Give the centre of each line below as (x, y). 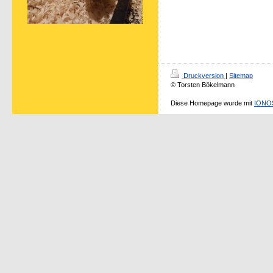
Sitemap (241, 76)
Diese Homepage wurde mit (212, 103)
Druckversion (204, 76)
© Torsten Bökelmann (203, 85)
